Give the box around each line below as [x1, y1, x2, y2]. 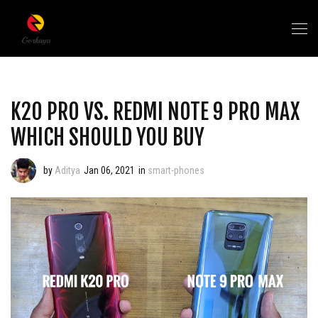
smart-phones [148, 165, 204, 176]
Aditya [55, 165, 80, 176]
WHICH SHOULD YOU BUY [11, 124, 204, 150]
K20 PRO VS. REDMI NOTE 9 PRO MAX [11, 99, 300, 125]
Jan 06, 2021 [84, 165, 135, 176]
